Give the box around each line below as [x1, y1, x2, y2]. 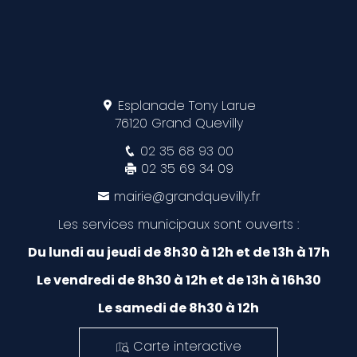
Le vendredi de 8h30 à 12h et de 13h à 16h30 [36, 270, 321, 289]
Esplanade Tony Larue [114, 96, 256, 115]
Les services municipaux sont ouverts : [58, 214, 299, 233]
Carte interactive [132, 336, 241, 355]
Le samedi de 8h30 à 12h [98, 298, 259, 317]
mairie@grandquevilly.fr [114, 186, 260, 206]
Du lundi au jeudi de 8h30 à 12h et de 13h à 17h [27, 242, 330, 261]
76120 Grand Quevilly [114, 113, 243, 132]
